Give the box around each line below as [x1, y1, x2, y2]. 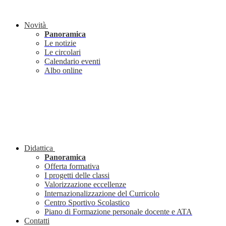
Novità [24, 21, 46, 30]
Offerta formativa [44, 162, 99, 171]
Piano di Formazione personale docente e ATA [44, 207, 192, 216]
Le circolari [44, 48, 81, 57]
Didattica [24, 144, 53, 153]
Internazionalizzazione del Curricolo [44, 189, 159, 198]
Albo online [44, 66, 82, 75]
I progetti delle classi [44, 171, 109, 180]
